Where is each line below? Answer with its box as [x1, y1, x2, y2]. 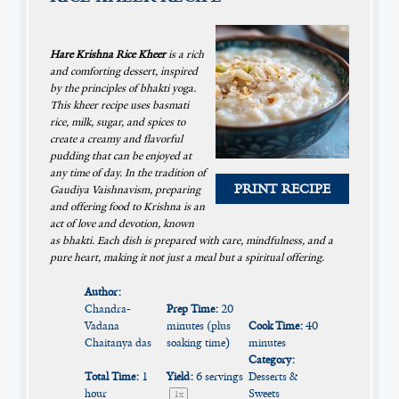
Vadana [84, 318, 119, 333]
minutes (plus [166, 318, 231, 333]
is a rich [166, 47, 205, 62]
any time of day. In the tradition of [50, 166, 207, 181]
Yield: [166, 369, 193, 384]
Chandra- [84, 301, 131, 316]
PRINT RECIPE [233, 180, 330, 199]
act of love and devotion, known [50, 216, 195, 232]
